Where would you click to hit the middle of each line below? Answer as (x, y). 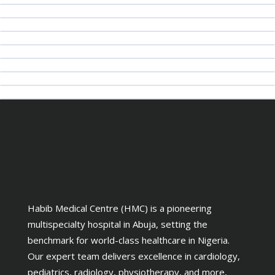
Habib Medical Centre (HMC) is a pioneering (120, 208)
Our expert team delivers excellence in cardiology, (134, 256)
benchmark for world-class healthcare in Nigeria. (129, 240)
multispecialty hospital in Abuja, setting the (118, 224)
